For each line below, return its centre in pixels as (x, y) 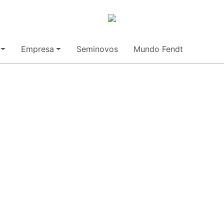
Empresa (38, 49)
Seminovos (97, 49)
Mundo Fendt (158, 49)
